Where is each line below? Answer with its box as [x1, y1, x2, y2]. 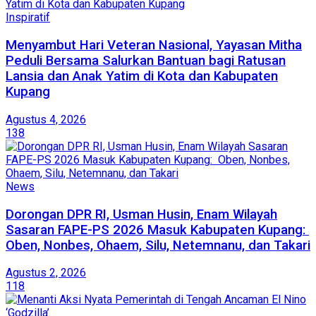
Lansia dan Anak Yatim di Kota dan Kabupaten [6, 68, 278, 85]
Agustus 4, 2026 [6, 112, 86, 126]
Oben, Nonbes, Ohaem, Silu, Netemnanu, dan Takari [6, 237, 310, 253]
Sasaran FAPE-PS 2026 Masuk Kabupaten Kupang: [6, 221, 309, 238]
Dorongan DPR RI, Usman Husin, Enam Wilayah [6, 206, 277, 222]
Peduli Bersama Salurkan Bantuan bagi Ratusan [6, 53, 286, 69]
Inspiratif [6, 11, 50, 25]
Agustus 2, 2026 [6, 266, 86, 280]
